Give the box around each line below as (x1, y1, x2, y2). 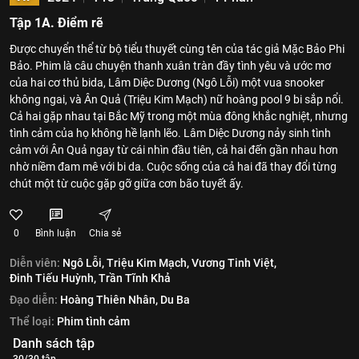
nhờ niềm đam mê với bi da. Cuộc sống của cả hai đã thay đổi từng (10, 160, 337, 173)
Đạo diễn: (10, 293, 58, 306)
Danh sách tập (13, 336, 95, 351)
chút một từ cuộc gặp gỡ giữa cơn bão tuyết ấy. (10, 177, 244, 190)
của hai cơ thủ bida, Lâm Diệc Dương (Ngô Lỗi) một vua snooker (10, 76, 325, 89)
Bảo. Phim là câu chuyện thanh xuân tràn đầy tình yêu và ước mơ (10, 59, 331, 72)
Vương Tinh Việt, (192, 256, 276, 269)
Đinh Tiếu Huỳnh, (10, 272, 96, 284)
